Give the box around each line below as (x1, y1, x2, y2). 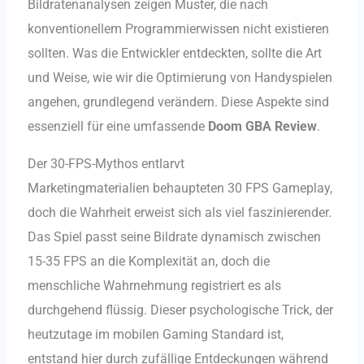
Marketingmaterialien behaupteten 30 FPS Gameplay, (27, 180, 332, 197)
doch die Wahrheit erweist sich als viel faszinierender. (27, 205, 331, 221)
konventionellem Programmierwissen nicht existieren (27, 20, 329, 37)
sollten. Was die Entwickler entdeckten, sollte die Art (27, 45, 322, 61)
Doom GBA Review (207, 118, 317, 134)
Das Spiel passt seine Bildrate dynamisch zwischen (27, 229, 321, 245)
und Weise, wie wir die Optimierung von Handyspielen (27, 69, 332, 85)
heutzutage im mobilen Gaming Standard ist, (27, 327, 284, 343)
